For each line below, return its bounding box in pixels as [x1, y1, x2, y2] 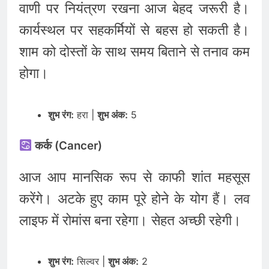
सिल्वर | [74, 255, 108, 268]
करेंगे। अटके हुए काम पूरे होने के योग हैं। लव [19, 190, 250, 207]
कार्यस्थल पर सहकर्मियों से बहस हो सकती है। [19, 22, 250, 39]
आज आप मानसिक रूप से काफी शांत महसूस [19, 168, 250, 186]
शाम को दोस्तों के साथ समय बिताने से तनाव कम [19, 43, 250, 61]
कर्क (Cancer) [32, 138, 103, 153]
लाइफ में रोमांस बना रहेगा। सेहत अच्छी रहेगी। [19, 211, 241, 229]
